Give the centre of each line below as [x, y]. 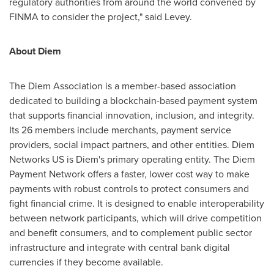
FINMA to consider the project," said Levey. [102, 17]
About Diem [36, 51]
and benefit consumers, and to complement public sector [131, 232]
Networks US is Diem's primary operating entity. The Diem [132, 159]
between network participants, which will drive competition [135, 218]
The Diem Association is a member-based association [123, 86]
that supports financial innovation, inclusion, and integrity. [133, 115]
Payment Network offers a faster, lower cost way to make [129, 174]
